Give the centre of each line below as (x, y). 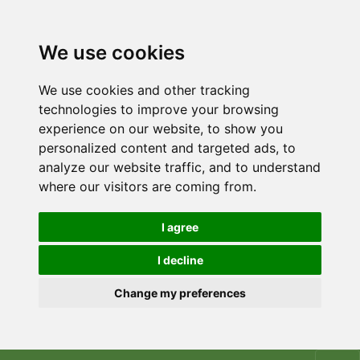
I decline (180, 260)
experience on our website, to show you (161, 129)
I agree (180, 227)
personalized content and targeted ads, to (167, 148)
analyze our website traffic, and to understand (180, 167)
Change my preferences (180, 293)
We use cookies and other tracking (144, 90)
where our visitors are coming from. (147, 186)
